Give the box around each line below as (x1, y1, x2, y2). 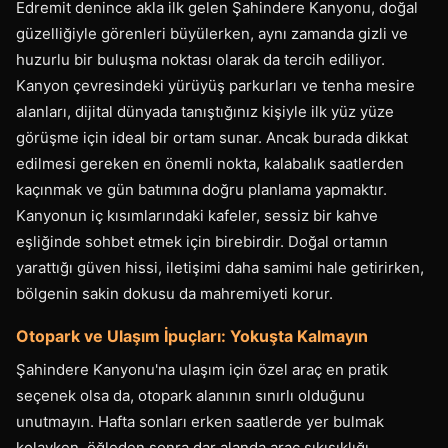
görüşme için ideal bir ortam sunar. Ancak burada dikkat (16, 128, 408, 147)
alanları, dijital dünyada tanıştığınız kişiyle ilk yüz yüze (16, 102, 394, 121)
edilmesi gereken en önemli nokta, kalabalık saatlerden (16, 154, 404, 173)
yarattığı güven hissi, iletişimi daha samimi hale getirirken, (16, 258, 424, 277)
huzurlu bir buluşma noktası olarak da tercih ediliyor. (16, 50, 385, 69)
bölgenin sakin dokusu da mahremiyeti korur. (16, 284, 333, 303)
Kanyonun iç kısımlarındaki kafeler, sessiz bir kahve (16, 206, 378, 225)
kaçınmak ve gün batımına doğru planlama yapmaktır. (16, 180, 387, 199)
